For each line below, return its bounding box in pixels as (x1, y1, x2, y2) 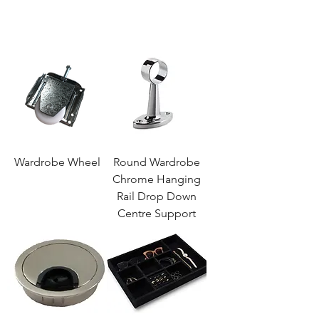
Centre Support (117, 206, 196, 220)
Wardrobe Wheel (14, 155, 100, 169)
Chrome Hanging (113, 172, 201, 186)
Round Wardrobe (113, 155, 200, 169)
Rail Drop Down (117, 189, 197, 203)
